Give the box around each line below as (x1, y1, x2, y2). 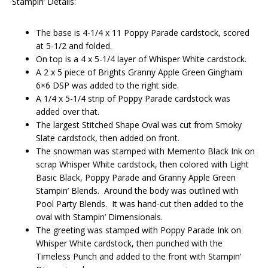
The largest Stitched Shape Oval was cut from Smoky (36, 119, 242, 131)
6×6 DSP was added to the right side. (36, 80, 179, 92)
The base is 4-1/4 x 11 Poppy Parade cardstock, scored (36, 27, 249, 39)
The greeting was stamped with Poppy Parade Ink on (36, 224, 241, 236)
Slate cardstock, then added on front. (36, 132, 179, 144)
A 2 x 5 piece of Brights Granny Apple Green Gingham (36, 66, 242, 78)
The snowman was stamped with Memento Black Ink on (36, 145, 255, 157)
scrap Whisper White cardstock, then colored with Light (36, 159, 249, 170)
